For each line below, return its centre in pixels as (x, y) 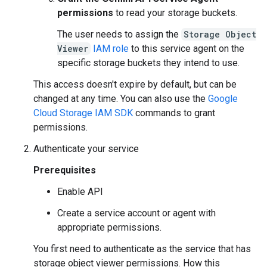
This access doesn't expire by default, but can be (135, 84)
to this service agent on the (187, 49)
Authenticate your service (86, 149)
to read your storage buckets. (175, 13)
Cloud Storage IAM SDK (83, 113)
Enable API (80, 192)
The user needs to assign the (119, 34)
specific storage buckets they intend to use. (148, 63)
